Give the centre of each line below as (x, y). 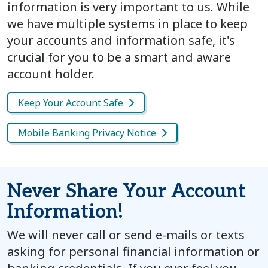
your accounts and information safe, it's (121, 41)
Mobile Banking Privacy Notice (87, 133)
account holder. (51, 74)
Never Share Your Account (127, 192)
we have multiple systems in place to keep (127, 24)
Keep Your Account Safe (71, 103)
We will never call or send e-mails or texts (126, 235)
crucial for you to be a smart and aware (119, 57)
